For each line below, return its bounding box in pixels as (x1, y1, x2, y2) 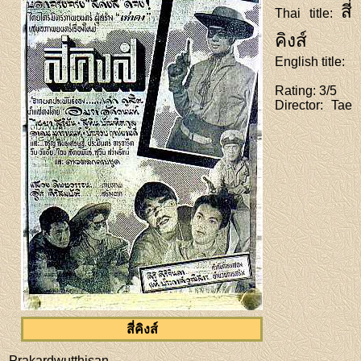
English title (275, 55, 342, 69)
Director (275, 98, 321, 113)
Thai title (275, 6, 330, 21)
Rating (275, 84, 313, 98)
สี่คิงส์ (126, 322, 158, 337)
